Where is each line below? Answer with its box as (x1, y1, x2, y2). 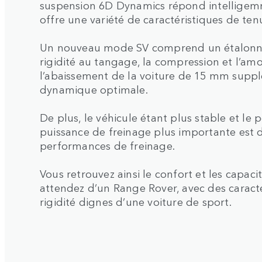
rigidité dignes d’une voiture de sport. (40, 193, 232, 209)
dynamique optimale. (40, 81, 148, 96)
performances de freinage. (40, 137, 175, 153)
